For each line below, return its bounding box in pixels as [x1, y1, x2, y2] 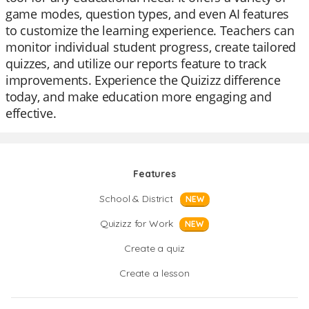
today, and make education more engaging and [6, 88, 272, 105]
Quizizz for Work [99, 217, 173, 230]
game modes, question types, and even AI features [6, 6, 290, 22]
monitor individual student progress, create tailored [6, 39, 296, 55]
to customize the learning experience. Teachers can [6, 22, 295, 39]
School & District [99, 192, 173, 205]
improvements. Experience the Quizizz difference [6, 72, 281, 88]
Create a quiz [124, 242, 185, 255]
